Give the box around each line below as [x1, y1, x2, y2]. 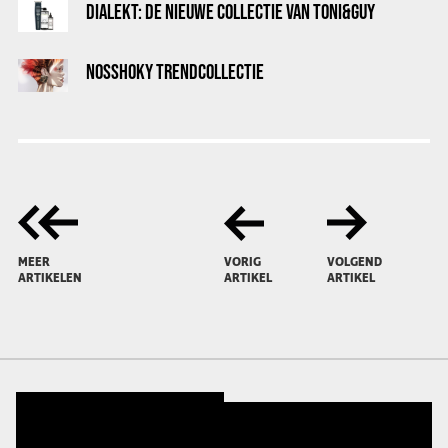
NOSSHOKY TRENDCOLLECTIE [86, 60, 264, 83]
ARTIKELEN [18, 270, 82, 287]
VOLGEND [327, 254, 382, 271]
